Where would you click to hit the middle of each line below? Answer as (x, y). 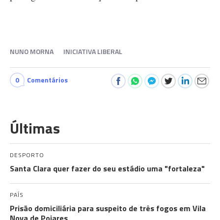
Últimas (35, 128)
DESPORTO (27, 155)
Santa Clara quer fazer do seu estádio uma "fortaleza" (107, 168)
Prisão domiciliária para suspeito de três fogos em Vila (108, 208)
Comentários (47, 80)
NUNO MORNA (32, 51)
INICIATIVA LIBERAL (93, 51)
